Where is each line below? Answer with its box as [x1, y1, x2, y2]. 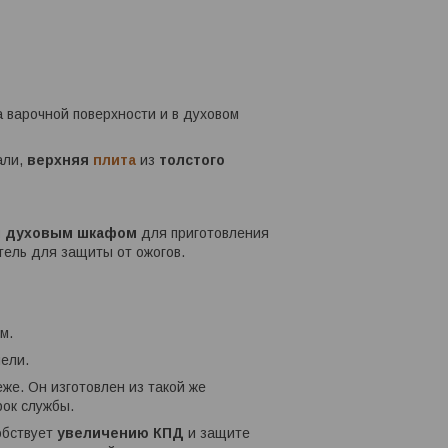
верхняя [27, 152, 93, 169]
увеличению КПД [57, 425, 188, 442]
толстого [159, 152, 225, 169]
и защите [188, 425, 250, 442]
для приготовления [137, 225, 269, 242]
